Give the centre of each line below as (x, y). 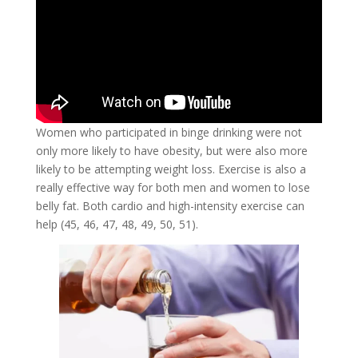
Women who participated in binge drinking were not (169, 133)
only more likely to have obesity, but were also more (171, 151)
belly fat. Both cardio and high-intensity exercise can (170, 206)
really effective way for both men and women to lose (173, 188)
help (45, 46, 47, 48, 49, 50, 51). (117, 225)
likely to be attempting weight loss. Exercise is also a (171, 169)
